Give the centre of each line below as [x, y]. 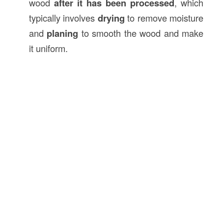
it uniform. [48, 48]
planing [63, 33]
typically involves [63, 18]
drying [111, 18]
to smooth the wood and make [141, 33]
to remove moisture [164, 18]
